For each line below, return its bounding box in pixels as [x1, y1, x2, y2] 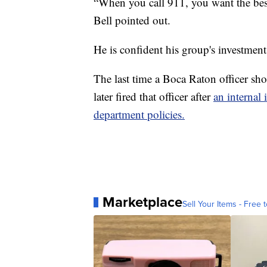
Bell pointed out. [94, 13, 170, 28]
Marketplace [103, 191, 182, 213]
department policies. [94, 107, 185, 122]
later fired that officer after [94, 89, 213, 104]
